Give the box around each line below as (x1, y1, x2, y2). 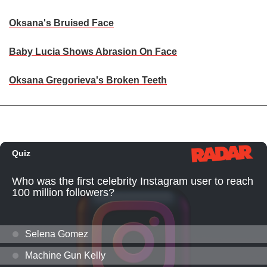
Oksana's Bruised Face (9, 18, 114, 29)
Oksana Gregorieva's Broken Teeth (9, 75, 167, 86)
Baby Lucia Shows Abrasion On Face (9, 46, 177, 57)
